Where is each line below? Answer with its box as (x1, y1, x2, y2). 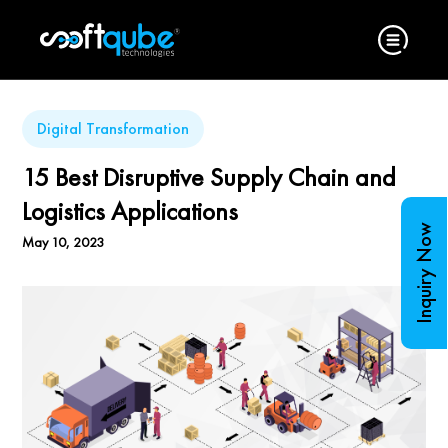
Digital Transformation (37, 118, 190, 139)
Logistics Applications (22, 194, 239, 228)
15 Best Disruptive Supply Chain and (22, 160, 397, 194)
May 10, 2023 (22, 233, 105, 251)
